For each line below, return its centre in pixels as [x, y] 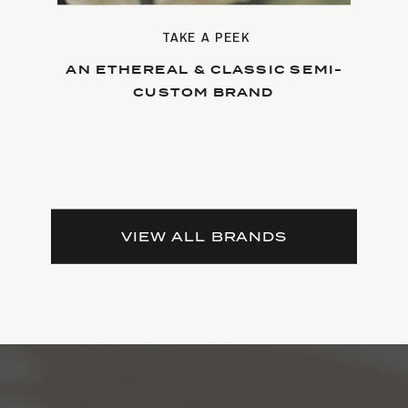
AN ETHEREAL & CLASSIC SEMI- [204, 70]
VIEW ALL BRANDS [204, 235]
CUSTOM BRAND [204, 92]
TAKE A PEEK [206, 36]
